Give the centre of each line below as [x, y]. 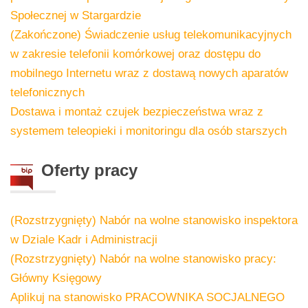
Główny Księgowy [56, 278]
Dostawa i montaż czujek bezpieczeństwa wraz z [137, 111]
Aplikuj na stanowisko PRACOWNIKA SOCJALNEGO [147, 297]
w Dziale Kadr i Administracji [84, 239]
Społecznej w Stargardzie [76, 15]
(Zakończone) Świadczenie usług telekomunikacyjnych [151, 34]
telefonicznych [47, 92]
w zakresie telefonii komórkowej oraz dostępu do [135, 54]
